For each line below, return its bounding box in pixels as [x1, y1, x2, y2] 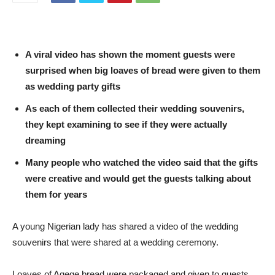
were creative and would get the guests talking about [25, 172, 251, 184]
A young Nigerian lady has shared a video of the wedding [12, 220, 238, 231]
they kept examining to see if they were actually [25, 118, 227, 130]
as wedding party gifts [25, 80, 120, 91]
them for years [25, 188, 87, 199]
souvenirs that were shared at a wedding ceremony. [12, 236, 219, 247]
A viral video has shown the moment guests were [25, 48, 235, 60]
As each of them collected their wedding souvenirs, [25, 103, 244, 114]
